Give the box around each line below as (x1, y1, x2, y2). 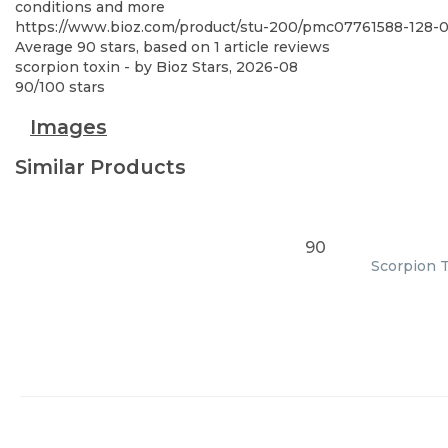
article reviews (220, 38, 330, 56)
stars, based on (96, 38, 214, 56)
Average (15, 38, 77, 56)
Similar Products (15, 155, 186, 179)
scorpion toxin (15, 58, 120, 76)
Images (30, 115, 107, 139)
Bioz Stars (156, 58, 229, 76)
